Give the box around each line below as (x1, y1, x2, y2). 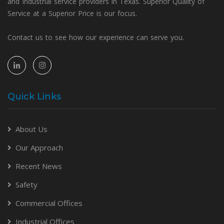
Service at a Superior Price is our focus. (7, 8, 137, 18)
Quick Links (7, 91, 61, 102)
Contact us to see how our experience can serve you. (7, 32, 184, 42)
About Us (15, 124, 47, 134)
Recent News (15, 161, 62, 171)
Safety (15, 179, 37, 189)
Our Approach (15, 142, 63, 152)
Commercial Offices (15, 198, 82, 208)
